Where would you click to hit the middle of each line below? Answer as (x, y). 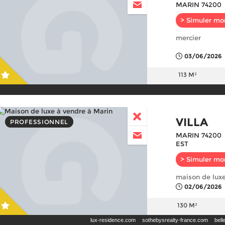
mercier (188, 38)
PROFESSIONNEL (39, 122)
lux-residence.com (113, 220)
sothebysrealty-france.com (175, 220)
